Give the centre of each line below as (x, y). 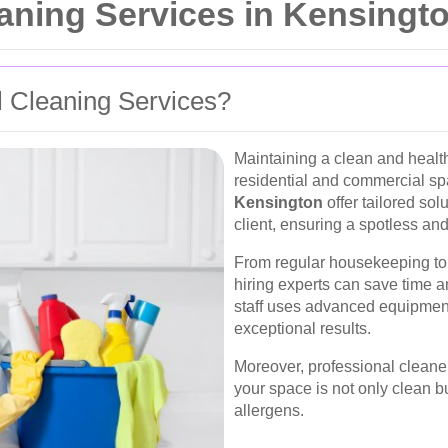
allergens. (269, 410)
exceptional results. (302, 328)
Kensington (278, 202)
